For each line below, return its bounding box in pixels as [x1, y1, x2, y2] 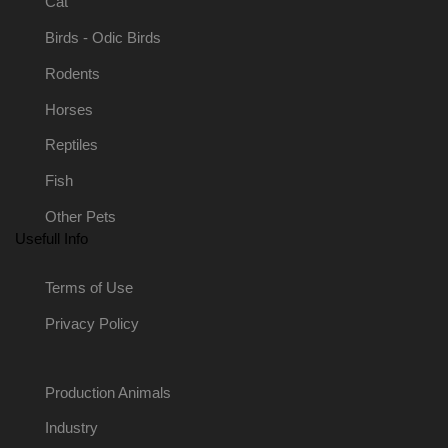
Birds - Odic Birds [44, 29, 161, 46]
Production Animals [44, 384, 171, 401]
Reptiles [44, 137, 98, 154]
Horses [44, 101, 93, 118]
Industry [44, 420, 98, 437]
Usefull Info [15, 231, 88, 248]
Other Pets [44, 209, 116, 226]
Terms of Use [44, 280, 133, 297]
